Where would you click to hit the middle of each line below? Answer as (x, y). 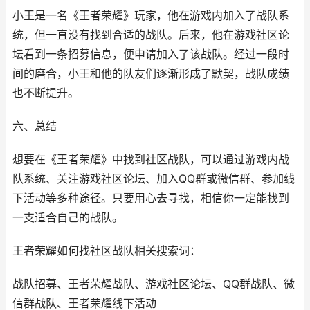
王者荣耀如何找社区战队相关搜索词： (107, 251)
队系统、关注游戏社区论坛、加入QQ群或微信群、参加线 (154, 179)
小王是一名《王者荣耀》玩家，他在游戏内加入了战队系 (151, 16)
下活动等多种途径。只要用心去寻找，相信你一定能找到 (151, 198)
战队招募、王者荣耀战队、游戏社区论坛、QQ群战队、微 (154, 284)
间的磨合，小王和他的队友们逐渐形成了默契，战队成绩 (151, 74)
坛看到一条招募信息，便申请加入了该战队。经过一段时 (151, 54)
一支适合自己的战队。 (68, 218)
